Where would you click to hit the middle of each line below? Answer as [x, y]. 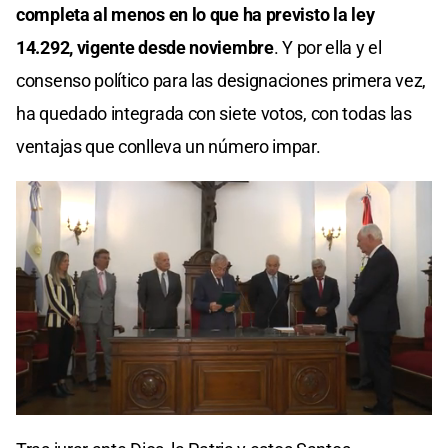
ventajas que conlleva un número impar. [168, 146]
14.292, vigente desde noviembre [145, 47]
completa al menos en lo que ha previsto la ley [195, 14]
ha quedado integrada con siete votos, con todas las [214, 113]
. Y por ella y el [327, 47]
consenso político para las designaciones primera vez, [221, 80]
